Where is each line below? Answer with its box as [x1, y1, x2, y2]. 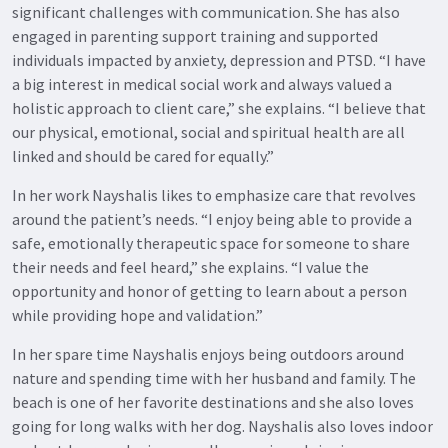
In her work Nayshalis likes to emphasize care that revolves [12, 184, 416, 205]
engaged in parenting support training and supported [12, 25, 378, 46]
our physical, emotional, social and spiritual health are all [12, 121, 405, 142]
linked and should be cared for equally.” [12, 145, 274, 166]
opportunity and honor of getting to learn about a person [12, 280, 407, 301]
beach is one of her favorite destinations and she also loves [12, 391, 414, 412]
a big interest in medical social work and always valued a [12, 73, 392, 94]
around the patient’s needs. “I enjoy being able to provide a [12, 208, 412, 229]
